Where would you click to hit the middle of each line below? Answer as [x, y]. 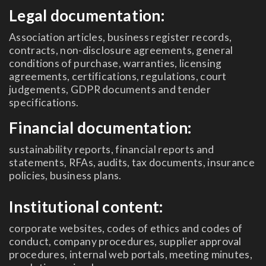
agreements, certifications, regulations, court [118, 76]
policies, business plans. [65, 175]
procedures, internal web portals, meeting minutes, [131, 254]
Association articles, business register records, [121, 37]
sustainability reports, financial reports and [112, 149]
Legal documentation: [87, 15]
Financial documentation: [100, 128]
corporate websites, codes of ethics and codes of [126, 228]
